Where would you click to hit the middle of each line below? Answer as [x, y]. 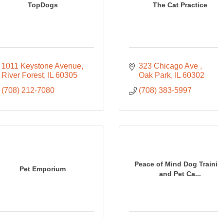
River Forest [22, 75]
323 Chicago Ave [169, 66]
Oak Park [154, 75]
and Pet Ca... [180, 173]
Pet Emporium [43, 169]
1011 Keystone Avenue [41, 66]
